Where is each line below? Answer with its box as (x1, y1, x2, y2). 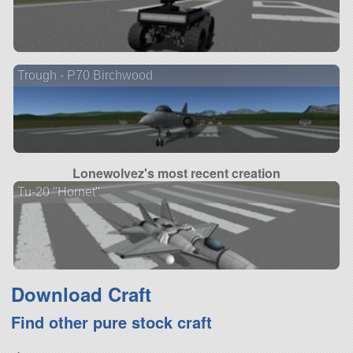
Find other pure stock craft (10, 310, 212, 334)
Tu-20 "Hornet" (17, 184, 100, 199)
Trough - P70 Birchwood (17, 68, 153, 82)
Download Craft (10, 281, 151, 308)
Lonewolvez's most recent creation (72, 164, 281, 183)
